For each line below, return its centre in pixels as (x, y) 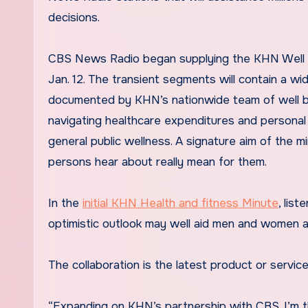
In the (65, 203)
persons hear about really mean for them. (157, 162)
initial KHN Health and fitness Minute (180, 203)
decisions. (74, 17)
